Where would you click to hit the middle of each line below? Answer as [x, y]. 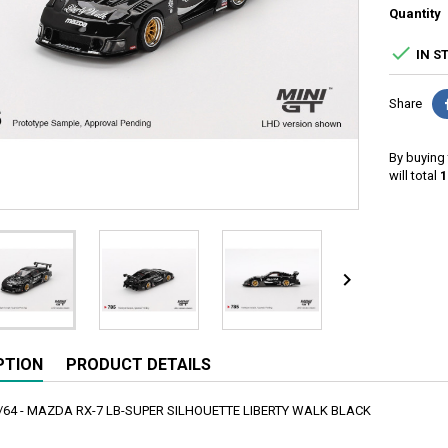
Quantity [415, 13]
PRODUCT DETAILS [138, 364]
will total [414, 175]
